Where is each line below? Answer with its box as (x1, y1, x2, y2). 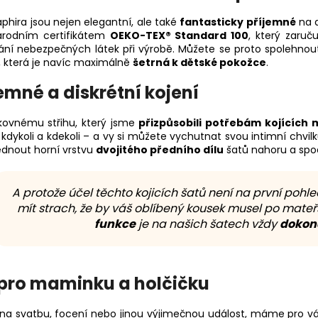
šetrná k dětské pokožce (133, 55, 266, 70)
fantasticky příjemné (180, 15, 296, 30)
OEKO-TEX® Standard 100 (109, 28, 249, 43)
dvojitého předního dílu (96, 142, 224, 157)
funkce (94, 215, 136, 232)
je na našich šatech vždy (136, 215, 280, 232)
